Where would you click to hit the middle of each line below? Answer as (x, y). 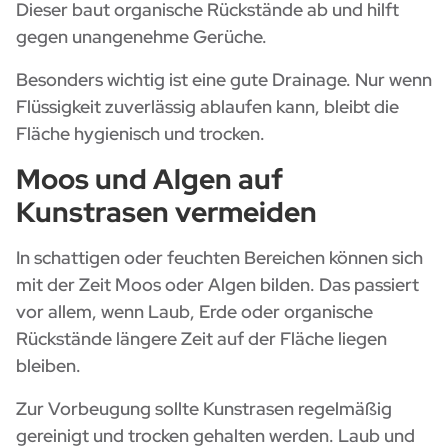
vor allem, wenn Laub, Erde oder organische (194, 312)
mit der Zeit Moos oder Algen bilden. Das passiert (217, 285)
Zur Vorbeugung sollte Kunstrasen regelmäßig (204, 409)
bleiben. (48, 366)
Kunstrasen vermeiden (166, 212)
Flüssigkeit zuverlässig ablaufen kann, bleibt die (207, 107)
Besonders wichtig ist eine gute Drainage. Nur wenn (224, 80)
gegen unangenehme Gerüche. (141, 37)
